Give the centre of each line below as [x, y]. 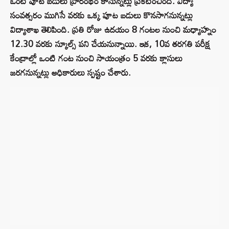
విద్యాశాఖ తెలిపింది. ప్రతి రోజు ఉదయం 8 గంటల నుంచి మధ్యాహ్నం [113, 30]
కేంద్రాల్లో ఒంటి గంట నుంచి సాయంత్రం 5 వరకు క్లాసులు [96, 58]
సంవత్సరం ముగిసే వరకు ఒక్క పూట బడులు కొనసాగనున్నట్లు [101, 15]
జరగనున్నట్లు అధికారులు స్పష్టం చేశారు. [71, 73]
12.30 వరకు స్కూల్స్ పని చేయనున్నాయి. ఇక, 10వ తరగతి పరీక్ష [110, 44]
